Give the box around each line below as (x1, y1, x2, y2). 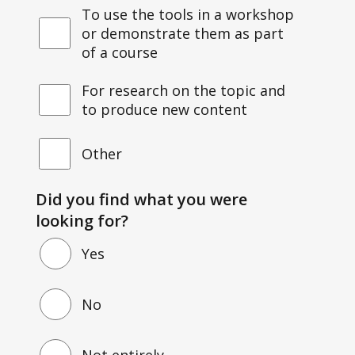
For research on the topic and (81, 80, 285, 100)
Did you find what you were (36, 188, 248, 210)
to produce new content (81, 99, 247, 119)
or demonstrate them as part (81, 23, 284, 43)
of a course (81, 42, 158, 62)
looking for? (36, 209, 129, 231)
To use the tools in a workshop (81, 4, 294, 24)
